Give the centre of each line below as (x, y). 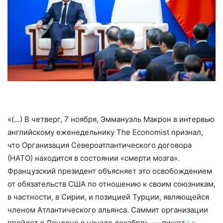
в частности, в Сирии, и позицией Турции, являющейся (108, 197)
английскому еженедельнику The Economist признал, (105, 132)
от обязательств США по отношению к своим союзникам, (111, 184)
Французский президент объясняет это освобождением (110, 171)
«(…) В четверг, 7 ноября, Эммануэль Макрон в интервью (111, 119)
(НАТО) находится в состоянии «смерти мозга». (94, 158)
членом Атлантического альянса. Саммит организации (108, 210)
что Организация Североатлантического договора (100, 145)
